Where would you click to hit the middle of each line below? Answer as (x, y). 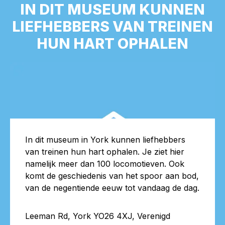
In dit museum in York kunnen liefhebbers (105, 139)
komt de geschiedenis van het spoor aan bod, (112, 176)
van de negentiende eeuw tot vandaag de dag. (112, 188)
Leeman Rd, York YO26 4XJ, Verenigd (98, 216)
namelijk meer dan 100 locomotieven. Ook (105, 163)
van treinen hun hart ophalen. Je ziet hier (105, 151)
